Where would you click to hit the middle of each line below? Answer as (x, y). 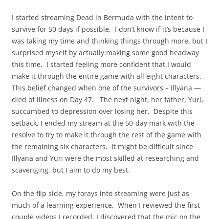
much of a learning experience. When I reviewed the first (106, 205)
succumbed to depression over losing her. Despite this (102, 111)
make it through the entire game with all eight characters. (108, 76)
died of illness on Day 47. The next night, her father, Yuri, (108, 99)
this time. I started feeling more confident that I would (101, 64)
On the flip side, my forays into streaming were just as (100, 193)
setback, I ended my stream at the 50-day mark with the (103, 123)
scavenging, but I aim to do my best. (71, 170)
